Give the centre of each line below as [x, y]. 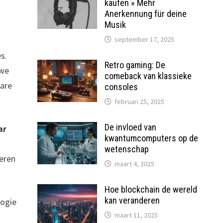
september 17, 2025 [144, 39]
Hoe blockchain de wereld [151, 189]
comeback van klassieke [148, 76]
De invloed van [130, 127]
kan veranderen [132, 200]
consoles [121, 87]
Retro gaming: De [135, 65]
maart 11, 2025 [136, 215]
